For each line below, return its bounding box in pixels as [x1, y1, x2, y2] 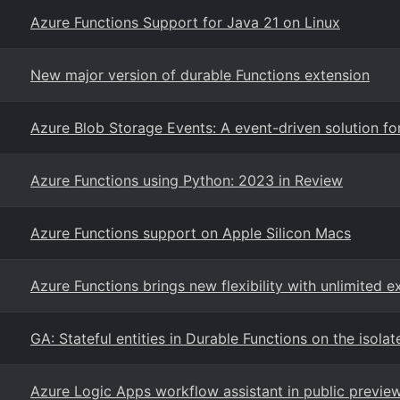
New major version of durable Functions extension [30, 66, 370, 84]
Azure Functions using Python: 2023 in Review [30, 171, 343, 189]
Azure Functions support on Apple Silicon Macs [30, 224, 351, 242]
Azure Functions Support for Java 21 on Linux [30, 13, 340, 31]
